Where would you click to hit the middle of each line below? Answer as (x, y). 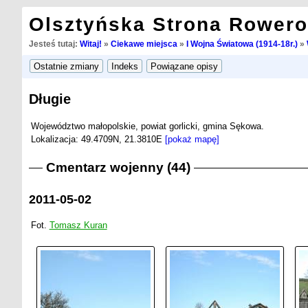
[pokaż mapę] (192, 139)
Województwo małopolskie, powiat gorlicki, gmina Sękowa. (147, 126)
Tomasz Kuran (78, 225)
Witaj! (90, 44)
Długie (49, 99)
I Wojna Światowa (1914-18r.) (242, 44)
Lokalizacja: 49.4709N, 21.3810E (98, 139)
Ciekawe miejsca (144, 44)
